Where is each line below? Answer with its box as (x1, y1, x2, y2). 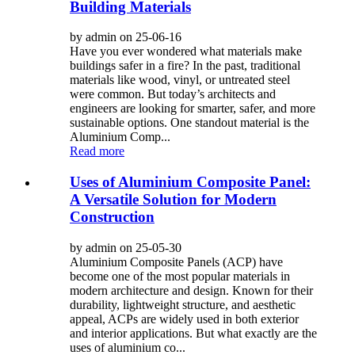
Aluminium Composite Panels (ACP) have (70, 254, 283, 269)
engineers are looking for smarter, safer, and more (70, 101, 315, 116)
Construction (70, 208, 155, 225)
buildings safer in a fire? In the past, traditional (70, 59, 300, 73)
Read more (70, 144, 124, 158)
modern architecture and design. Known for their (70, 283, 313, 297)
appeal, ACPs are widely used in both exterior (70, 311, 299, 326)
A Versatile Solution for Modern (70, 191, 277, 208)
